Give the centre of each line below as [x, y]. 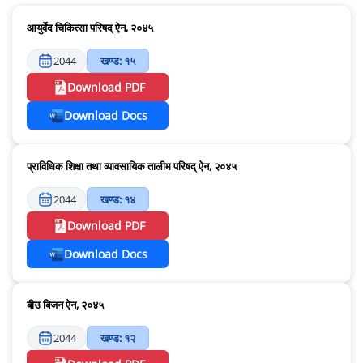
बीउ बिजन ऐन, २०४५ [65, 305]
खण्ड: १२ [118, 338]
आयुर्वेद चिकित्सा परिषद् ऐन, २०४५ [90, 28]
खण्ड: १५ [118, 61]
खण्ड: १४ [118, 200]
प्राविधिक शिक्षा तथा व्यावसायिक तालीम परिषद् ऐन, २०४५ [132, 167]
